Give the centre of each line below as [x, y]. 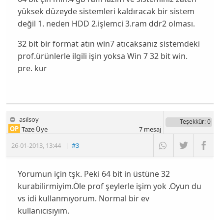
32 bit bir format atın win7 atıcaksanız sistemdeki [109, 43]
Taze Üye [34, 129]
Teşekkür [192, 121]
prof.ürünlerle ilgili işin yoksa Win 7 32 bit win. [102, 56]
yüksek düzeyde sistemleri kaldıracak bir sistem [106, 11]
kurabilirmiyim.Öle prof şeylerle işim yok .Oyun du [109, 186]
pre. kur [32, 68]
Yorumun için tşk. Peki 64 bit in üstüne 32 [94, 174]
